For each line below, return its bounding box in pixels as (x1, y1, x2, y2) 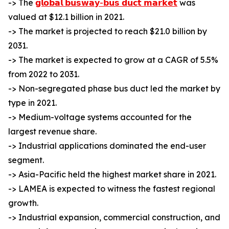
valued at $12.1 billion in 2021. (8, 12, 124, 22)
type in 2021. (8, 98, 57, 108)
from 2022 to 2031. (8, 69, 79, 80)
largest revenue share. (8, 126, 97, 137)
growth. (8, 198, 38, 209)
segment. (8, 155, 44, 166)
